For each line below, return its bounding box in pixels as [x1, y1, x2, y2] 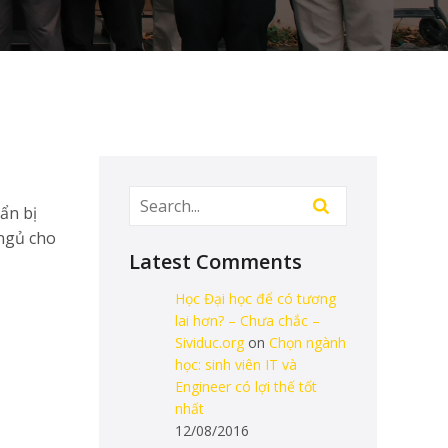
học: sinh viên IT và [174, 355, 297, 374]
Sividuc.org [174, 333, 244, 352]
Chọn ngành [268, 333, 346, 352]
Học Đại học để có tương [174, 289, 336, 308]
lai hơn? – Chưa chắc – [174, 311, 320, 330]
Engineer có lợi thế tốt [174, 377, 317, 396]
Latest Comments [129, 248, 302, 275]
